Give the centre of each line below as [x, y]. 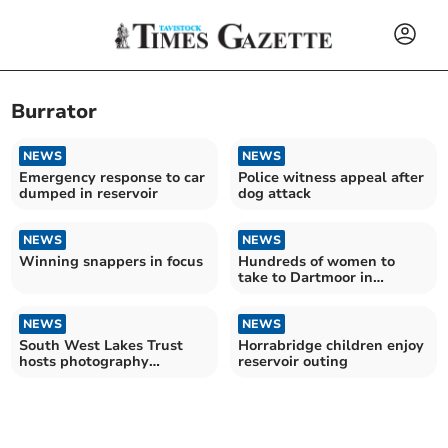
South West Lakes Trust [101, 345]
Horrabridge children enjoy [331, 345]
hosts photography [84, 361]
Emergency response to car [112, 177]
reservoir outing [293, 361]
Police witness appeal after [331, 177]
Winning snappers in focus [111, 261]
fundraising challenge [313, 293]
